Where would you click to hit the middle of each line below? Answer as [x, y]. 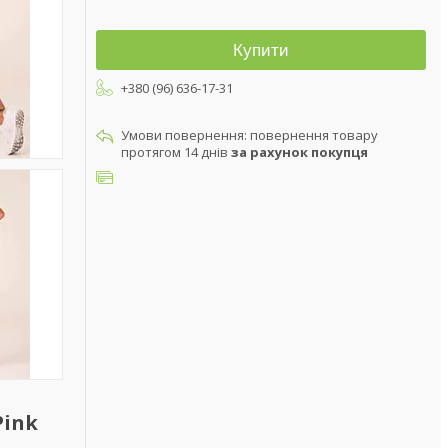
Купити [261, 50]
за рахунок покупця [299, 152]
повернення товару [314, 135]
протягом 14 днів [176, 152]
